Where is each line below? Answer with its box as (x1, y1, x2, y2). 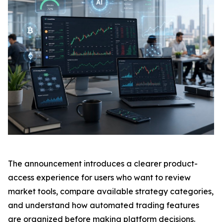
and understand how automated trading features (8, 200, 199, 211)
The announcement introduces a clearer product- (8, 159, 198, 169)
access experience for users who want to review (8, 172, 191, 183)
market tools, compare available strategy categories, (8, 186, 214, 197)
